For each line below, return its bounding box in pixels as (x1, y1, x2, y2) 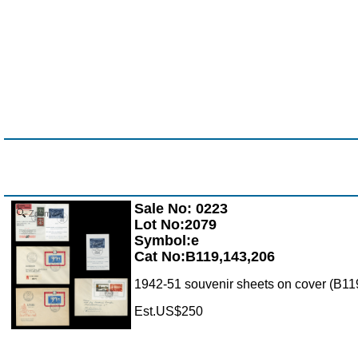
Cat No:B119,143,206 (134, 249, 275, 265)
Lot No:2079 (134, 217, 217, 233)
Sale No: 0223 (134, 201, 228, 217)
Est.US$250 (134, 304, 203, 319)
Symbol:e (134, 233, 199, 249)
